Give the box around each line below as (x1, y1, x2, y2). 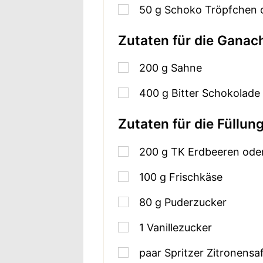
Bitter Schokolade (171, 87, 261, 100)
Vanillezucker (147, 221, 213, 234)
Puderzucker (164, 195, 227, 208)
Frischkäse (169, 170, 223, 183)
